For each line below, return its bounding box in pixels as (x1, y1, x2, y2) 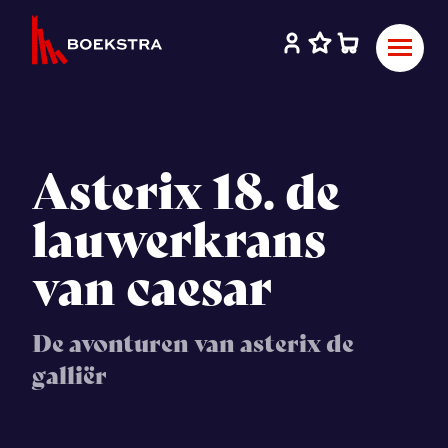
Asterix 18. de (32, 163, 340, 221)
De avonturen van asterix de (32, 329, 354, 358)
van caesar (32, 259, 272, 317)
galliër (32, 361, 107, 390)
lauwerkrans (32, 211, 326, 269)
